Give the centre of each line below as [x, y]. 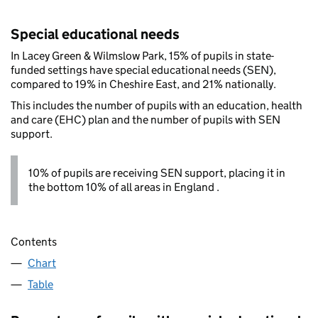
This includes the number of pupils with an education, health [157, 106]
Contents [34, 241]
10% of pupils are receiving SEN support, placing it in [157, 173]
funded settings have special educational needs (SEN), [143, 70]
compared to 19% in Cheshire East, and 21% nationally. [143, 84]
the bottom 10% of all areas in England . [124, 187]
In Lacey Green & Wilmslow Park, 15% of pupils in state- [142, 56]
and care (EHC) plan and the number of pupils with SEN [146, 120]
